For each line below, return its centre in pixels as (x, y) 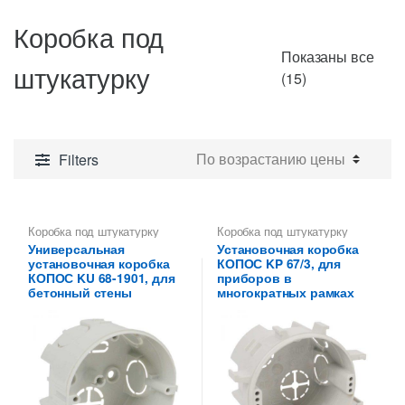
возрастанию (348, 120)
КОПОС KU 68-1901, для (102, 278)
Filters (78, 159)
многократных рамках (286, 292)
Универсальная (76, 249)
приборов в (254, 278)
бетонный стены (80, 292)
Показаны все (328, 56)
